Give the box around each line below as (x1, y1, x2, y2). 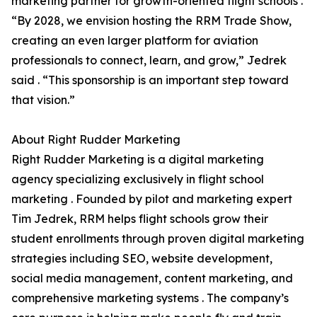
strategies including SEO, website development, (11, 251, 272, 266)
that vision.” (11, 93, 75, 108)
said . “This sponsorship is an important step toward (11, 73, 289, 88)
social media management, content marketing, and (11, 271, 293, 286)
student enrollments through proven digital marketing (11, 231, 304, 246)
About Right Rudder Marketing (11, 132, 180, 147)
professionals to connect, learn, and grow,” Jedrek (11, 53, 287, 68)
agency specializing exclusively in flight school (11, 172, 264, 187)
